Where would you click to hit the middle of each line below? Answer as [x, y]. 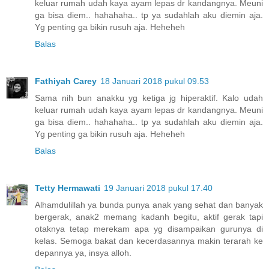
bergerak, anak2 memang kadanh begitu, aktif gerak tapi [149, 217]
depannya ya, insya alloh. [83, 253]
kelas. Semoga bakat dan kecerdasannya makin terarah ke [149, 241]
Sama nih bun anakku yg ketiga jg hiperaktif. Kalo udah [149, 98]
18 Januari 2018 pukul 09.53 [155, 81]
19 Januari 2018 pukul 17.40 [158, 188]
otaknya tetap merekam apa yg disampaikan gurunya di [149, 229]
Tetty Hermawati [68, 188]
